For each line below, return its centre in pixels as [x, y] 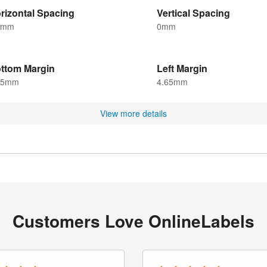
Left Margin [182, 69]
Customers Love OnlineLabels [133, 221]
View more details [133, 114]
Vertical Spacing [193, 13]
